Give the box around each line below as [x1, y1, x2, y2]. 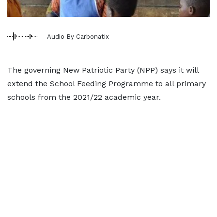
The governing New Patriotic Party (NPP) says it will [7, 65, 199, 75]
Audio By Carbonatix [47, 32, 109, 40]
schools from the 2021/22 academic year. [7, 93, 161, 102]
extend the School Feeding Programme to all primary [7, 79, 206, 88]
